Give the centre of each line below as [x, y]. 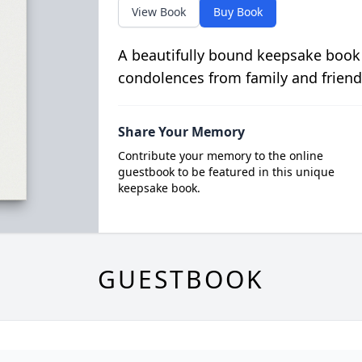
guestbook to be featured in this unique [226, 172]
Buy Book [238, 12]
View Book [158, 12]
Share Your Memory [181, 132]
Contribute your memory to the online [220, 156]
